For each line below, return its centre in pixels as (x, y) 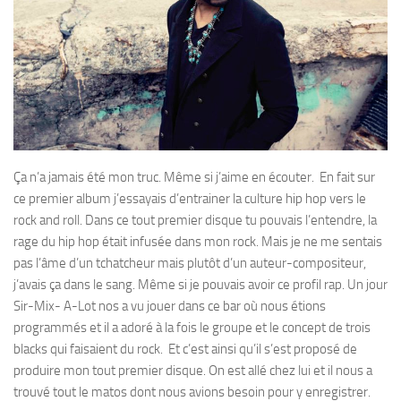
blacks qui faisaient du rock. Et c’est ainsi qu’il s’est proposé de (185, 350)
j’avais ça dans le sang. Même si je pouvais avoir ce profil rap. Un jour (200, 285)
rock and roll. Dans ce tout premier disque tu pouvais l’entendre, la (195, 221)
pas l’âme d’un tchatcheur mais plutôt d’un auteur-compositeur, (190, 264)
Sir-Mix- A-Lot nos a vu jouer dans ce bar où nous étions (170, 307)
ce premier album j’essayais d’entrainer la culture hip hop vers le (190, 199)
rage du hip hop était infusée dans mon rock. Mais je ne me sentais (198, 242)
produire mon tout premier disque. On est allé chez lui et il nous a (193, 371)
